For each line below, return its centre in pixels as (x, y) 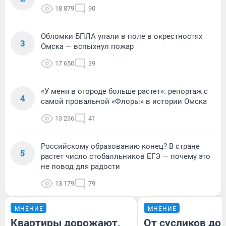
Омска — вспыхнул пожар (87, 47)
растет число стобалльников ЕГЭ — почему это (126, 157)
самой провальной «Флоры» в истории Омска (124, 102)
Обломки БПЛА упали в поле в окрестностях (122, 37)
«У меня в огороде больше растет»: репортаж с (124, 92)
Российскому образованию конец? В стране (120, 147)
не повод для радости (80, 167)
